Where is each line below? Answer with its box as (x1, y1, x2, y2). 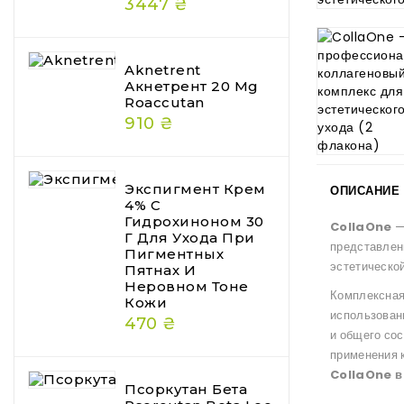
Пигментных (124, 245, 224, 263)
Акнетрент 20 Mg (124, 78, 259, 96)
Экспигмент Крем (124, 180, 266, 198)
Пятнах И (124, 262, 196, 280)
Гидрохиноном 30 (124, 213, 264, 231)
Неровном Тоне (124, 278, 249, 296)
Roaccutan (124, 94, 205, 112)
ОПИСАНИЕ (330, 182, 399, 200)
